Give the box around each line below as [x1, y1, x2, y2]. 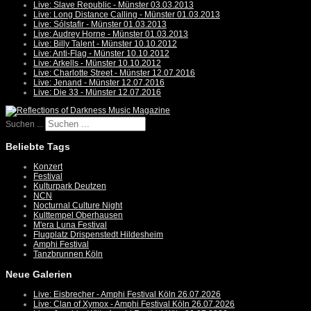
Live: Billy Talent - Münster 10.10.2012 [33, 39, 177, 49]
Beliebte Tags [6, 141, 70, 153]
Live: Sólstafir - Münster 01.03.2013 [33, 19, 167, 30]
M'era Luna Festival [33, 220, 107, 230]
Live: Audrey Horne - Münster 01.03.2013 [33, 29, 188, 40]
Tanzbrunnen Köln [33, 249, 103, 260]
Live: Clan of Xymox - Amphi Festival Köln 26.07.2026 [33, 299, 235, 310]
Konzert [33, 162, 62, 172]
